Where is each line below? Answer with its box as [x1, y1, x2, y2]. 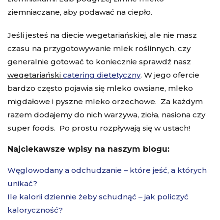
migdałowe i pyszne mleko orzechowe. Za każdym [7, 96, 203, 106]
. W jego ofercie [140, 70, 199, 80]
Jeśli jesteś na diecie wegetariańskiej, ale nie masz [7, 30, 197, 40]
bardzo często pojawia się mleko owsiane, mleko [7, 83, 193, 93]
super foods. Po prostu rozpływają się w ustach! [7, 123, 190, 133]
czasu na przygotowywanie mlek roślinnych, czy [7, 43, 191, 53]
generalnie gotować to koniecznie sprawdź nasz [7, 56, 191, 66]
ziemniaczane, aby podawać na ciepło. [7, 7, 152, 17]
